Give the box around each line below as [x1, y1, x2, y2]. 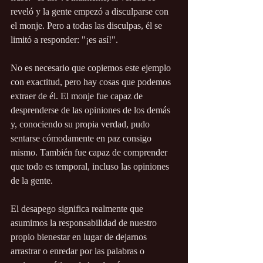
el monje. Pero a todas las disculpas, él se [11, 21, 164, 31]
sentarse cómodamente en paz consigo [11, 133, 154, 144]
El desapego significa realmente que [11, 204, 146, 214]
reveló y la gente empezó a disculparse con [11, 6, 171, 17]
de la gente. [11, 176, 53, 186]
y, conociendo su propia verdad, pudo [11, 119, 152, 130]
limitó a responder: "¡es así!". [11, 35, 118, 45]
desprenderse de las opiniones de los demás [11, 105, 173, 116]
